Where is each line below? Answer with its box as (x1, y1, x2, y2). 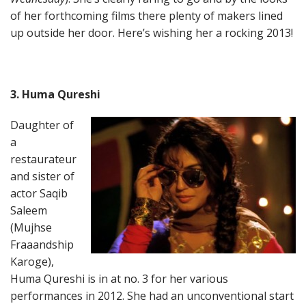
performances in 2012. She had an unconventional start (10, 288, 294, 303)
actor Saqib (10, 186, 68, 201)
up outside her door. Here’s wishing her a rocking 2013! (10, 25, 293, 40)
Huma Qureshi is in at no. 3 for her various (10, 271, 228, 286)
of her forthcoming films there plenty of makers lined (10, 8, 283, 23)
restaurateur (10, 152, 76, 167)
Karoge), (10, 254, 54, 269)
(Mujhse (10, 220, 52, 235)
